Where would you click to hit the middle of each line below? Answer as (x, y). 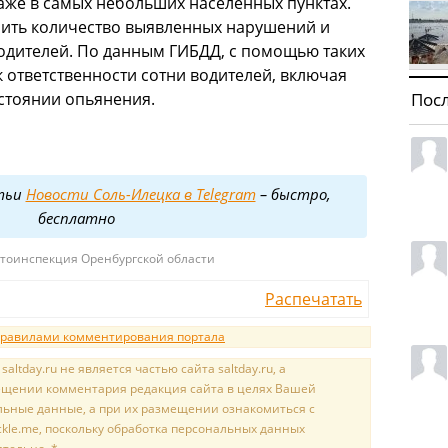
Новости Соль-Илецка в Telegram (140, 194)
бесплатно (76, 218)
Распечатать (313, 299)
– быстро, (293, 194)
